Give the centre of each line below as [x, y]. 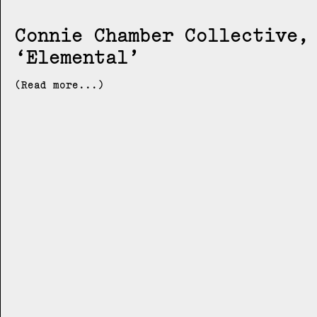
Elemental [77, 56]
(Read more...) [59, 85]
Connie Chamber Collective [156, 34]
